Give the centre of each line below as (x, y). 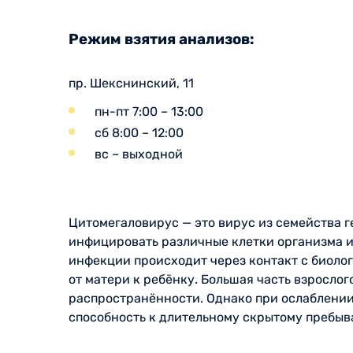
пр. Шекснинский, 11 (131, 83)
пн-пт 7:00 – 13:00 (149, 111)
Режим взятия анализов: (161, 39)
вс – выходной (139, 154)
